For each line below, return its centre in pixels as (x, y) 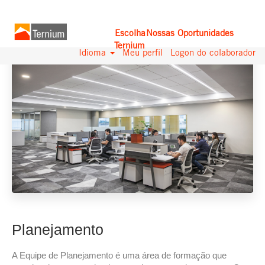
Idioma (94, 52)
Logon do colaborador (213, 52)
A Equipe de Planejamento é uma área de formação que (119, 255)
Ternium (130, 45)
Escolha (130, 33)
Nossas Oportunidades (190, 33)
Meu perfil (143, 52)
